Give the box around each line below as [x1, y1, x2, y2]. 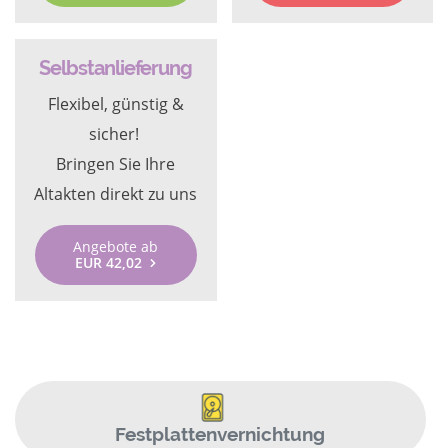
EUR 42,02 [75, 253, 143, 272]
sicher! [88, 123, 143, 145]
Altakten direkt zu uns [34, 183, 198, 205]
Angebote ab [73, 237, 159, 256]
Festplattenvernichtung [115, 422, 326, 445]
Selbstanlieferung [39, 56, 193, 80]
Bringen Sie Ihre [56, 153, 176, 175]
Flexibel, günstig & [47, 93, 184, 115]
